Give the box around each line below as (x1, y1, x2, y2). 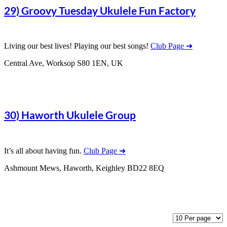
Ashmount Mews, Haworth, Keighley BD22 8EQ (4, 163, 164, 172)
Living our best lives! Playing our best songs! (4, 42, 150, 51)
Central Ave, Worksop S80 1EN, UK (4, 59, 123, 68)
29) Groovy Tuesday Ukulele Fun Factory (4, 4, 196, 17)
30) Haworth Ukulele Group (4, 108, 136, 122)
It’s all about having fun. (4, 146, 84, 155)
